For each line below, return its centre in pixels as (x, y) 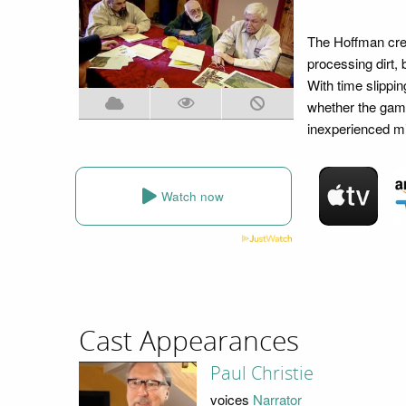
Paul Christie (261, 374)
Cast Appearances (189, 341)
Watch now (193, 196)
